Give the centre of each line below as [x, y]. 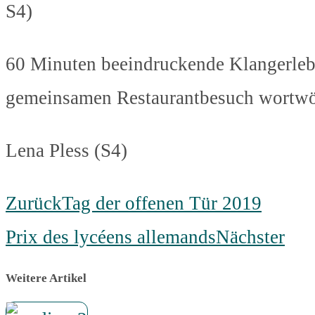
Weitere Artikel [46, 278]
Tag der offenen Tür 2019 [162, 204]
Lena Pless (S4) [66, 150]
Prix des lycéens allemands [111, 237]
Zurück [34, 204]
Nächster [250, 237]
